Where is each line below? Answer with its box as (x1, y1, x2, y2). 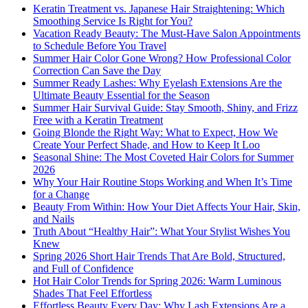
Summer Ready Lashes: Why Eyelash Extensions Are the (33, 77, 282, 89)
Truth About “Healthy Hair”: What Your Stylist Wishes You (33, 225, 290, 238)
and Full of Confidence (33, 263, 133, 275)
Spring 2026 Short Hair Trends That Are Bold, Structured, (33, 250, 285, 263)
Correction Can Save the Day (33, 65, 161, 77)
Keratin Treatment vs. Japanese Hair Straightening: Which (33, 3, 285, 15)
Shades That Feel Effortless (33, 287, 152, 300)
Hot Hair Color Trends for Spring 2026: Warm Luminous (33, 275, 281, 287)
